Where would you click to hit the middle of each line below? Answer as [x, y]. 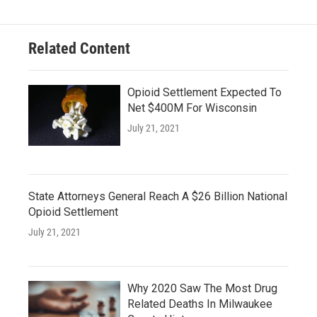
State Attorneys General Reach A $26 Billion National [158, 196]
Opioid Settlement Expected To [204, 92]
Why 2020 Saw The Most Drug [202, 288]
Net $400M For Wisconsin [192, 108]
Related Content [79, 48]
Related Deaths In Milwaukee [200, 304]
